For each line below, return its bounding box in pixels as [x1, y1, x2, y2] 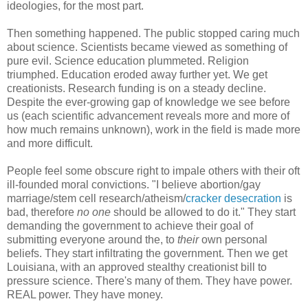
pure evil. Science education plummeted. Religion [7, 55, 249, 67]
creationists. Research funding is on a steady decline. [7, 82, 266, 95]
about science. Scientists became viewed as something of [7, 41, 287, 54]
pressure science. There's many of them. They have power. [7, 275, 292, 287]
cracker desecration [186, 192, 281, 205]
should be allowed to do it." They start [111, 206, 296, 219]
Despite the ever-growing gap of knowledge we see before [7, 96, 290, 109]
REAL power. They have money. [7, 289, 163, 301]
